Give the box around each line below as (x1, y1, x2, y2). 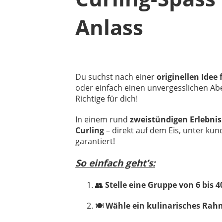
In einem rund (75, 114, 130, 125)
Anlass (75, 13, 143, 41)
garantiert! (75, 136, 115, 147)
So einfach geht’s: (75, 157, 155, 169)
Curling (75, 125, 104, 136)
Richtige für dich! (75, 93, 138, 104)
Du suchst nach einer (75, 71, 157, 82)
